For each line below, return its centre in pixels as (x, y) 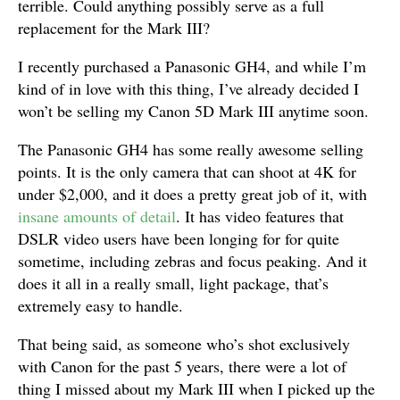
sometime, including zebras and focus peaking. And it (192, 261)
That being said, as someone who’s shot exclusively (184, 344)
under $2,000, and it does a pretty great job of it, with (192, 194)
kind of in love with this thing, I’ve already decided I (188, 88)
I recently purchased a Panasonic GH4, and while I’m (192, 66)
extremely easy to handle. (100, 305)
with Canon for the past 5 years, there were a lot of (182, 366)
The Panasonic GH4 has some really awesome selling (191, 149)
